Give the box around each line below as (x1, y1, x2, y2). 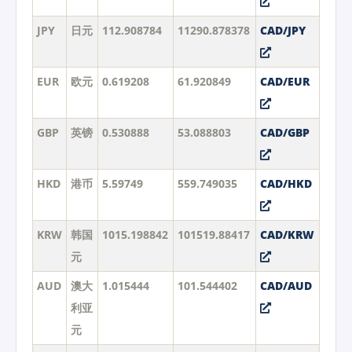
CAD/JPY (259, 22, 306, 38)
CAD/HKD (259, 175, 312, 191)
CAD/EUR (259, 73, 310, 89)
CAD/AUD (259, 277, 312, 293)
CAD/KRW (259, 226, 314, 242)
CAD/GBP (259, 124, 310, 140)
